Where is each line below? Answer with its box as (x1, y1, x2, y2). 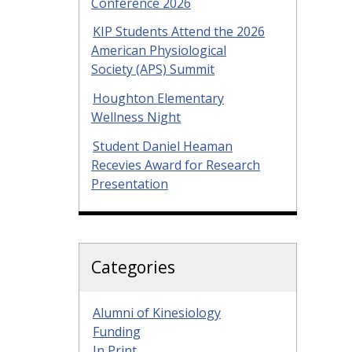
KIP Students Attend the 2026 (93, 23, 265, 41)
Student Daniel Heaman (93, 137, 233, 156)
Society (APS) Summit (91, 60, 214, 79)
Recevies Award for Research (91, 156, 260, 174)
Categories (91, 256, 175, 279)
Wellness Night (91, 108, 181, 126)
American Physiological (91, 42, 226, 60)
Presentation (91, 175, 168, 193)
